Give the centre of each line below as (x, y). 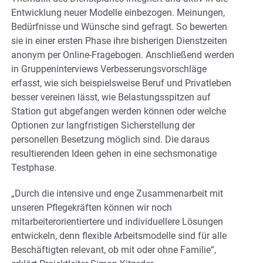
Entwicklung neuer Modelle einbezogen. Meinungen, (118, 13)
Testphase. (34, 168)
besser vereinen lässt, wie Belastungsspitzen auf (111, 97)
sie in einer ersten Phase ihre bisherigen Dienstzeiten (119, 41)
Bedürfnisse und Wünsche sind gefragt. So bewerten (119, 27)
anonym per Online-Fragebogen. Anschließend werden (123, 55)
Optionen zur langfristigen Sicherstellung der (103, 126)
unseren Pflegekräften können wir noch (92, 208)
